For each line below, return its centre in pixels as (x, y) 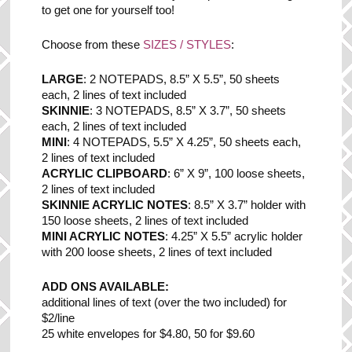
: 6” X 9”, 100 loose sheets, (236, 174)
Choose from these (93, 45)
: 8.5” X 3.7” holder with (247, 205)
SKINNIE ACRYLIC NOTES (115, 205)
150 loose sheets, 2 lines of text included (145, 221)
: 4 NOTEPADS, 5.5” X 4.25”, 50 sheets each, (184, 143)
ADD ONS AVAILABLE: (106, 287)
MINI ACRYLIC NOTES (104, 237)
